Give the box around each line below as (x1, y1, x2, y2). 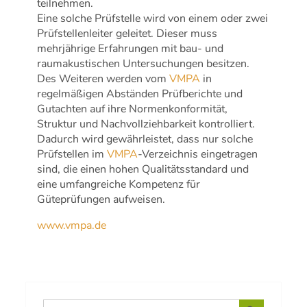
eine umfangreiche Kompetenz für (37, 176, 201, 192)
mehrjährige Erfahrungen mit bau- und (37, 40, 224, 56)
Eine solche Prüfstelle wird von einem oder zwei (37, 10, 269, 26)
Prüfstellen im (37, 146, 108, 162)
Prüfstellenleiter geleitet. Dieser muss (37, 25, 218, 41)
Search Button (238, 291, 268, 305)
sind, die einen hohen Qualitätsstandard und (37, 161, 249, 177)
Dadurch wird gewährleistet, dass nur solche (37, 131, 254, 147)
